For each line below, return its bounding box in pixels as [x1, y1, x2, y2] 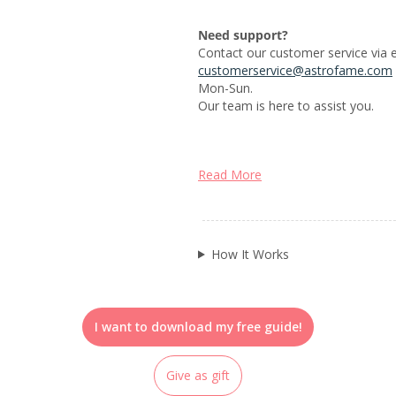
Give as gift [166, 366, 230, 384]
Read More [198, 165, 262, 183]
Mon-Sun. [198, 79, 253, 96]
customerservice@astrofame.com [198, 61, 392, 79]
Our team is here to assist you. [198, 96, 374, 114]
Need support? [198, 26, 288, 43]
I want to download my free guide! [94, 317, 302, 335]
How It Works [210, 245, 289, 263]
